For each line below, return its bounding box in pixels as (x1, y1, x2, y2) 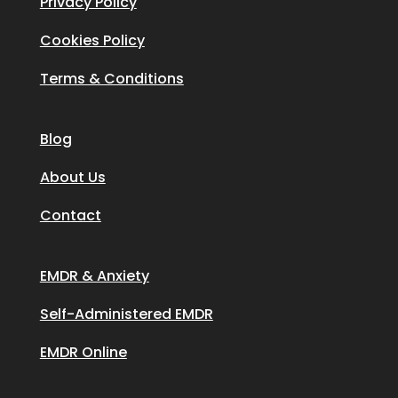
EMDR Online (39, 342, 127, 363)
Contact (39, 204, 101, 226)
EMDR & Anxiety (39, 266, 149, 287)
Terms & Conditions (39, 68, 184, 89)
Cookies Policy (39, 29, 145, 51)
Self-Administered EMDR (39, 304, 213, 325)
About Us (39, 166, 106, 187)
